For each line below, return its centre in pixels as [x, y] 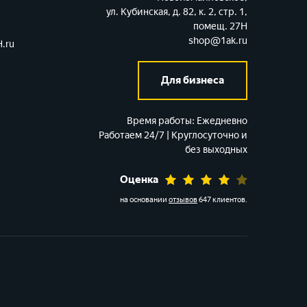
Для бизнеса [192, 80]
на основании [144, 200]
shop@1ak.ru [218, 41]
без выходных [216, 150]
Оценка [139, 180]
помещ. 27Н [220, 26]
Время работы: [160, 121]
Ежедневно [222, 121]
